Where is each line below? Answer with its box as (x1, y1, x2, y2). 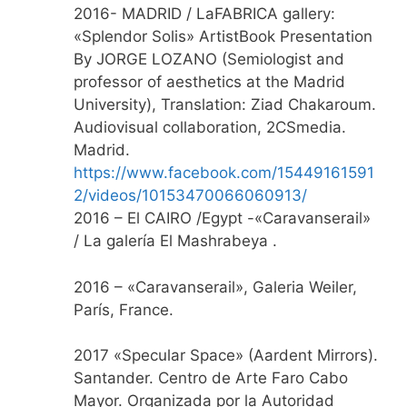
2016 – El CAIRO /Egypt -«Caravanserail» (74, 209, 371, 228)
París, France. (74, 300, 174, 319)
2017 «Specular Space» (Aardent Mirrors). (74, 346, 378, 365)
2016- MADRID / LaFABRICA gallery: (74, 5, 335, 24)
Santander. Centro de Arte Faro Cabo (74, 369, 348, 388)
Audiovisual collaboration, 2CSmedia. (74, 118, 346, 137)
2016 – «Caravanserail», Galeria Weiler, (74, 277, 357, 296)
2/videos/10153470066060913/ (74, 186, 307, 205)
